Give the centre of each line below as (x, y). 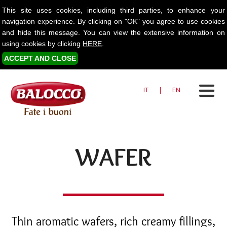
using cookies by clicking (43, 43)
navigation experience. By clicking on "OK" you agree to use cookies (113, 21)
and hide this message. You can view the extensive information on (113, 32)
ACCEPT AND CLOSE (40, 58)
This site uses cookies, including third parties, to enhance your (113, 10)
